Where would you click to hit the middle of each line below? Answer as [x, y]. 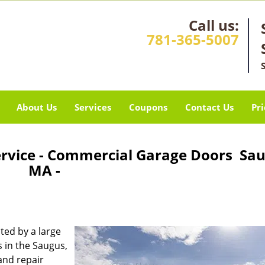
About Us [37, 107]
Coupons [148, 107]
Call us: [214, 25]
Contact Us [209, 107]
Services [93, 107]
